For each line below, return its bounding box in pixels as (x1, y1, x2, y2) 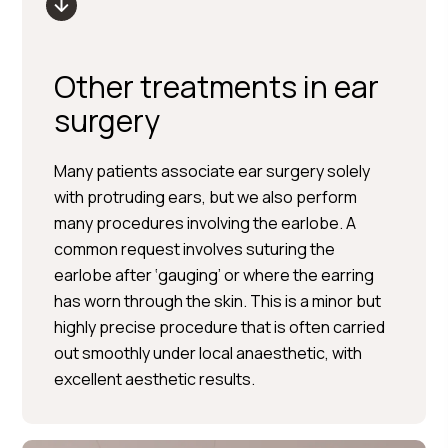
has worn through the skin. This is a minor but (54, 290, 382, 312)
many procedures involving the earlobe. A (54, 212, 357, 234)
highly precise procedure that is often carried (54, 316, 386, 338)
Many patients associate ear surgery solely (54, 160, 371, 182)
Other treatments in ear (54, 66, 380, 107)
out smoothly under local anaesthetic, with (54, 342, 363, 364)
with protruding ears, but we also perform (54, 186, 358, 208)
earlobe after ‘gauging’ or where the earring (54, 264, 375, 286)
